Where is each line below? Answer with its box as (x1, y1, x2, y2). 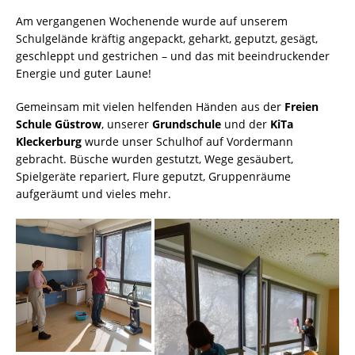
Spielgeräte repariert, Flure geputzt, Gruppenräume (16, 169, 291, 185)
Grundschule (152, 116, 221, 132)
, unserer (101, 116, 152, 132)
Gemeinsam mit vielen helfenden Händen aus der (16, 99, 284, 115)
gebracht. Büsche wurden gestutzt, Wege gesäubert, (16, 151, 293, 167)
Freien (284, 99, 319, 115)
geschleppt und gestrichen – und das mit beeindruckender (16, 48, 330, 64)
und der (221, 116, 267, 132)
